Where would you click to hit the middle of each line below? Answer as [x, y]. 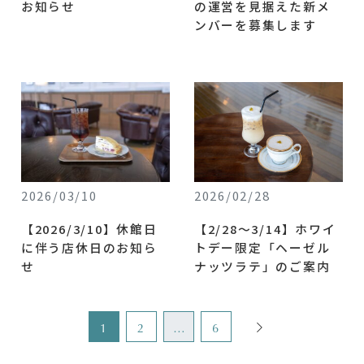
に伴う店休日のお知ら [89, 248]
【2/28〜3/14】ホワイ [265, 229]
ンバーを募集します [255, 25]
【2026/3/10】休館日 [89, 229]
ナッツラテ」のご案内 [262, 266]
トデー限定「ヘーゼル [262, 248]
